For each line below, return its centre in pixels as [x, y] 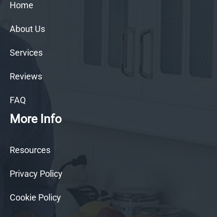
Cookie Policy [35, 197]
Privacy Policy [36, 173]
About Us [27, 29]
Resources [30, 150]
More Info [36, 119]
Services [26, 52]
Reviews [26, 76]
